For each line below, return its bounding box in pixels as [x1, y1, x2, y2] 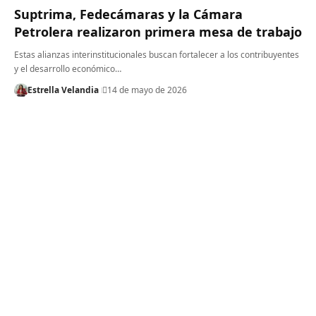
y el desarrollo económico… [14, 62, 121, 75]
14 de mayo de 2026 [107, 83, 187, 96]
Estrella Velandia [27, 83, 99, 96]
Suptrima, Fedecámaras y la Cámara [14, 5, 243, 23]
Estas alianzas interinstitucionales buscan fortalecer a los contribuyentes [14, 48, 299, 61]
